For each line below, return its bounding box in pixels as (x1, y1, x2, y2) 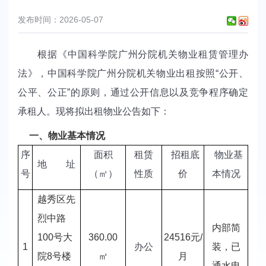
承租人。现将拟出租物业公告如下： (18, 106, 170, 116)
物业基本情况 (48, 130, 105, 141)
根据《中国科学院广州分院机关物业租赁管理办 (18, 49, 248, 59)
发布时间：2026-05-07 (18, 15, 103, 25)
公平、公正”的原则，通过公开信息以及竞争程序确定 (18, 87, 248, 97)
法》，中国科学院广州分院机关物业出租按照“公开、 (18, 68, 248, 78)
